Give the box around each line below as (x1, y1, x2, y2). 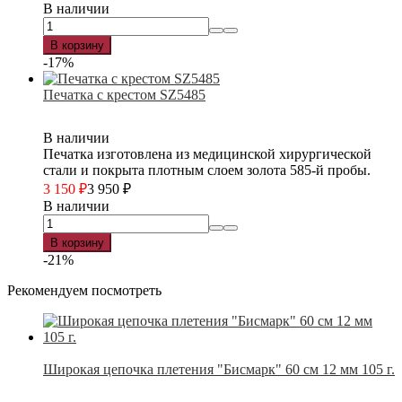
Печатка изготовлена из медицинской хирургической (43, 145, 371, 162)
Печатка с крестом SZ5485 (43, 86, 205, 102)
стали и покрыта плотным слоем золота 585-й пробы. (43, 162, 371, 178)
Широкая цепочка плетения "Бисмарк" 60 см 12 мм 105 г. (43, 361, 395, 377)
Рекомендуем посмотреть (7, 282, 162, 298)
